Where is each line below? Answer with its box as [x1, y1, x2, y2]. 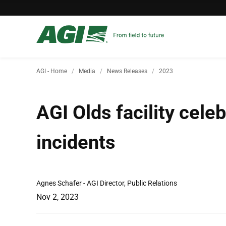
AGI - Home [36, 68, 67, 75]
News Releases [107, 68, 147, 75]
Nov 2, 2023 [36, 192, 79, 202]
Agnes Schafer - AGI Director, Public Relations [36, 179, 179, 187]
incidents [36, 131, 116, 153]
